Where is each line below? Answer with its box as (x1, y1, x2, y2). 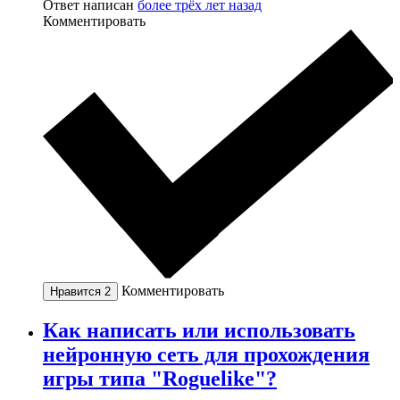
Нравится (50, 285, 104, 299)
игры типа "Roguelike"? (43, 366, 277, 390)
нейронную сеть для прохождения (43, 342, 370, 366)
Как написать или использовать (43, 318, 355, 342)
